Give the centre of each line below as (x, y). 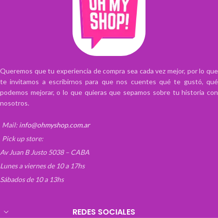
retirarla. (123, 6)
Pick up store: (23, 138)
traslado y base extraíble (144, 25)
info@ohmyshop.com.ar (54, 125)
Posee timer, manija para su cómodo (159, 16)
